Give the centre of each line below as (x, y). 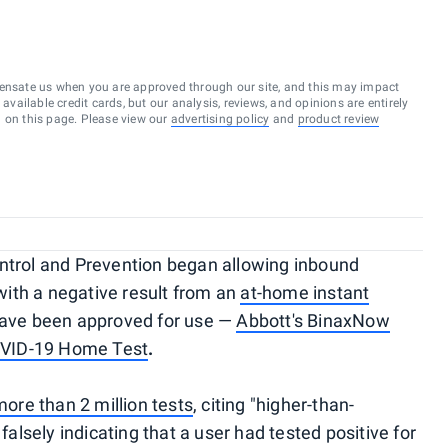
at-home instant (305, 292)
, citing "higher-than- (274, 404)
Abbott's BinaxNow (313, 320)
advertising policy (220, 119)
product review (338, 119)
